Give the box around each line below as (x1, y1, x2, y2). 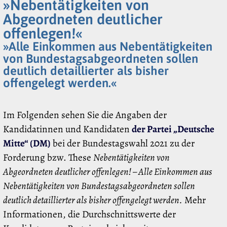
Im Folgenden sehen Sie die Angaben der (3, 108, 167, 122)
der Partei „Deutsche (132, 122, 214, 136)
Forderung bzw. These (3, 150, 93, 165)
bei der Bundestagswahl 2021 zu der (51, 136, 195, 150)
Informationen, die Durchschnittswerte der (3, 207, 176, 221)
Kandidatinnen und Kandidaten (3, 122, 132, 136)
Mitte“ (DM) (3, 136, 51, 150)
